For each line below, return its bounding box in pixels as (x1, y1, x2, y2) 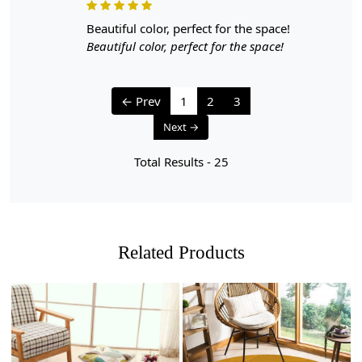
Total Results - (133, 154, 214, 170)
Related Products (117, 242, 245, 263)
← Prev (121, 93, 161, 110)
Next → (163, 120, 199, 135)
